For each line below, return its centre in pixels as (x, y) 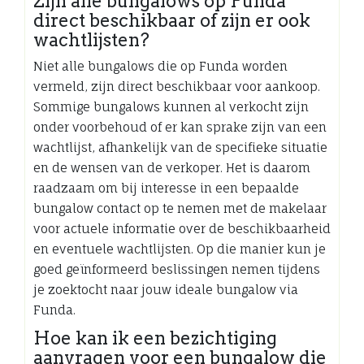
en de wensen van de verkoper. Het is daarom (172, 167)
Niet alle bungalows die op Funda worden (160, 66)
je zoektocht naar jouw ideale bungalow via (166, 289)
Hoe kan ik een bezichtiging (155, 338)
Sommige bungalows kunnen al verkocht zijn (171, 106)
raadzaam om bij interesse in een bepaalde (166, 188)
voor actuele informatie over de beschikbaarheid (182, 228)
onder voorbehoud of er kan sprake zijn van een (180, 127)
